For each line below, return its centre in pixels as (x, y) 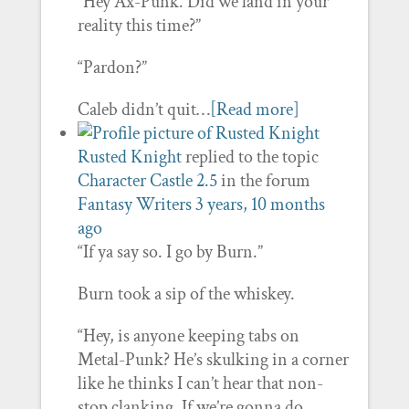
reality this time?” (139, 26)
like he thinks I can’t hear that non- (200, 383)
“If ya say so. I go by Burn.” (170, 252)
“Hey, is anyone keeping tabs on (188, 336)
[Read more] (254, 110)
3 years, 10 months (260, 204)
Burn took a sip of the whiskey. (186, 294)
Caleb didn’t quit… (143, 110)
